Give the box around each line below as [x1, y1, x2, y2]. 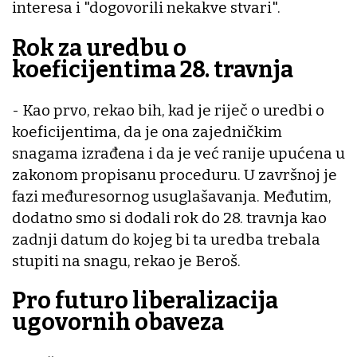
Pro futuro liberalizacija [12, 287, 278, 316]
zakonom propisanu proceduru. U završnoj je [12, 165, 337, 184]
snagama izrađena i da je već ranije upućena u [12, 143, 345, 163]
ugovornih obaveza [12, 308, 224, 337]
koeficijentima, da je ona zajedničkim [12, 122, 282, 141]
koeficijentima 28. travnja [12, 55, 293, 84]
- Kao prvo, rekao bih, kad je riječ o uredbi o [12, 100, 324, 120]
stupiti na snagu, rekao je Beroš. [12, 251, 241, 270]
